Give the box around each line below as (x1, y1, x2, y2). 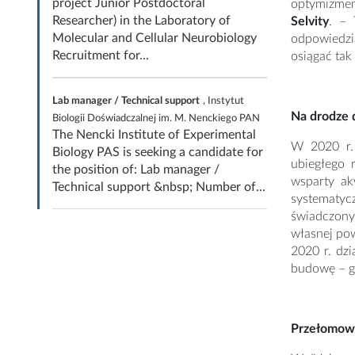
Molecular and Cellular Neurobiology (52, 31, 257, 44)
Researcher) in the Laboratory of (52, 13, 231, 27)
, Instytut (203, 95, 244, 105)
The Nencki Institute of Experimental (52, 128, 256, 141)
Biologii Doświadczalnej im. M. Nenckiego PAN (52, 113, 260, 123)
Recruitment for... (52, 48, 149, 62)
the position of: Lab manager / (52, 162, 219, 176)
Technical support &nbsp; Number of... (52, 180, 265, 193)
